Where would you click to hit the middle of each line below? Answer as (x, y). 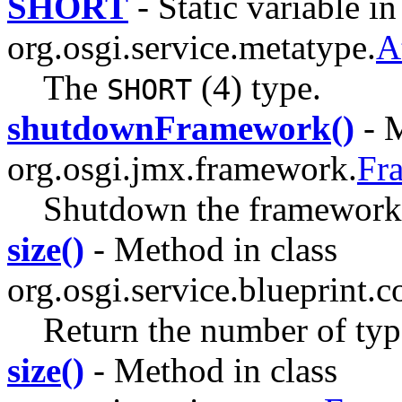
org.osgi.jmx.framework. (182, 168)
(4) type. (257, 87)
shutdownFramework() (181, 127)
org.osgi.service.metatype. (192, 47)
